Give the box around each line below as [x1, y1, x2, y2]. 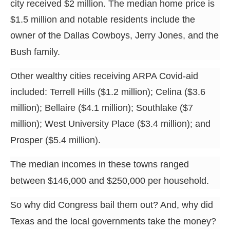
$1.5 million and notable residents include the [10, 14, 195, 25]
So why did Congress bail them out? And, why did [10, 199, 213, 210]
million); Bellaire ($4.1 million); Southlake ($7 [10, 102, 193, 113]
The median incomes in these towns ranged [10, 159, 189, 169]
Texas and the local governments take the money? [10, 216, 216, 226]
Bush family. [10, 46, 60, 57]
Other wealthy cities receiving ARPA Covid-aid [10, 70, 198, 81]
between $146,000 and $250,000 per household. [10, 175, 209, 186]
